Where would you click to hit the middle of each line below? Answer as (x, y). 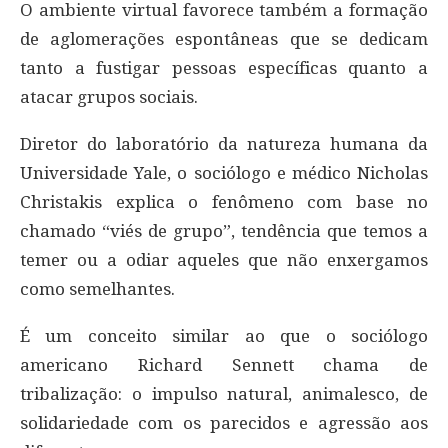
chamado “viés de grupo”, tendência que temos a (224, 231)
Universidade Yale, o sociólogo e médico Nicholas (224, 173)
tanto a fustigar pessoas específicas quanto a (224, 68)
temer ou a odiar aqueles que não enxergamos (224, 260)
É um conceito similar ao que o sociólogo (224, 336)
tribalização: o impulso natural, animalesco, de (224, 394)
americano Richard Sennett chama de (224, 365)
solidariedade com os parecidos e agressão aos (224, 423)
